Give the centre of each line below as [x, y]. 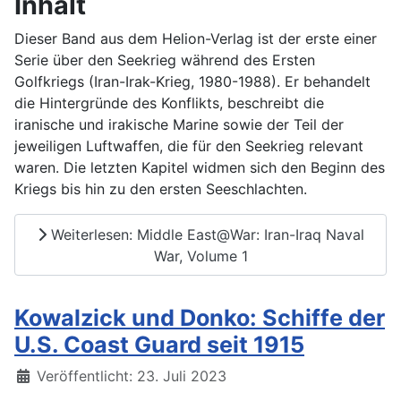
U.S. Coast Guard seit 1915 [159, 345]
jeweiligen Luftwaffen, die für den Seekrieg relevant [189, 146]
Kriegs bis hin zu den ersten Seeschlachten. [161, 189]
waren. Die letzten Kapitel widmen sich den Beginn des [200, 168]
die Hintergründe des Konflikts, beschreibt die [169, 103]
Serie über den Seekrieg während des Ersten [165, 60]
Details [38, 375]
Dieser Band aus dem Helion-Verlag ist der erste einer [196, 39]
